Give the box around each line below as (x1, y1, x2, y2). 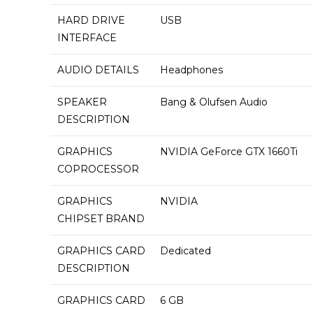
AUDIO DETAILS (57, 64, 139, 76)
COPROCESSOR (57, 163, 139, 175)
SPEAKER (57, 96, 107, 108)
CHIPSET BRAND (57, 212, 145, 225)
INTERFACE (57, 31, 117, 44)
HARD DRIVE (57, 14, 125, 27)
